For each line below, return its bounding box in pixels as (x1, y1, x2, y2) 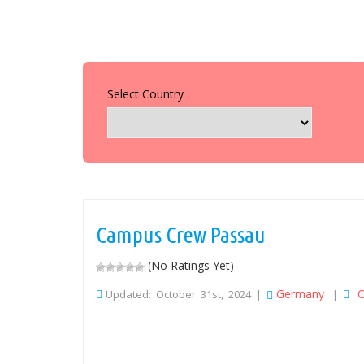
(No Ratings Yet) (145, 258, 234, 274)
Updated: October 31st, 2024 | (106, 287, 266, 302)
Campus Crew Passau (96, 222, 266, 248)
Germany (276, 286, 324, 302)
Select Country (107, 86, 184, 102)
